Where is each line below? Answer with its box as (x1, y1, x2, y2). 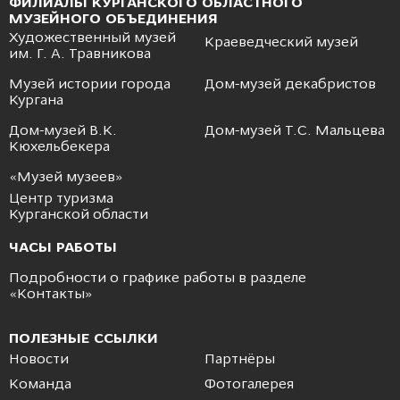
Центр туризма (9, 192, 113, 207)
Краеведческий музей (204, 36, 358, 51)
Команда (9, 378, 71, 393)
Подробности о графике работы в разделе (9, 271, 306, 287)
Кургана (9, 94, 63, 109)
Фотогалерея (204, 378, 294, 393)
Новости (9, 353, 69, 368)
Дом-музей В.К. (9, 124, 117, 139)
